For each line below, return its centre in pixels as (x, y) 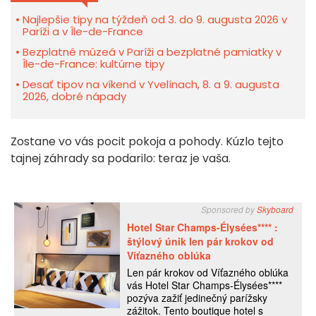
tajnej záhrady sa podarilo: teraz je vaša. (121, 159)
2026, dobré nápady (74, 97)
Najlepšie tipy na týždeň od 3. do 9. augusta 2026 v (155, 20)
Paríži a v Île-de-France (83, 32)
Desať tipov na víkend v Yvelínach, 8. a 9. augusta (151, 85)
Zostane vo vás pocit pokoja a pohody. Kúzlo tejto (147, 142)
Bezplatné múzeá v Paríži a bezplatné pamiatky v (152, 52)
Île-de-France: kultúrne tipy (93, 64)
